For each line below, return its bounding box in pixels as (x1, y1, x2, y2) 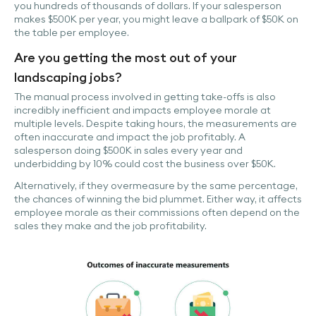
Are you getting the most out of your (14, 49, 236, 66)
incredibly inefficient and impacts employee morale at (14, 103, 271, 116)
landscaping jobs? (14, 68, 122, 85)
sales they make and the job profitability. (14, 219, 207, 232)
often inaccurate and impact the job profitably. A (14, 130, 245, 143)
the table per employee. (14, 25, 129, 39)
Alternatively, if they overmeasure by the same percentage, (14, 178, 298, 192)
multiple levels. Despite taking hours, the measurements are (14, 116, 297, 130)
